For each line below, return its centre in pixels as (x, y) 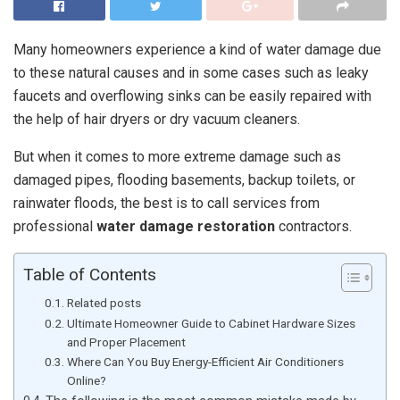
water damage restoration (186, 226)
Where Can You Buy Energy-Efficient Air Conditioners (205, 361)
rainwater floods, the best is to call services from (167, 203)
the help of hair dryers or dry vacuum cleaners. (157, 119)
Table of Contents (90, 275)
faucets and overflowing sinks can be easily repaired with (192, 96)
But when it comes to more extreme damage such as (177, 156)
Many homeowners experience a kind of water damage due (197, 49)
